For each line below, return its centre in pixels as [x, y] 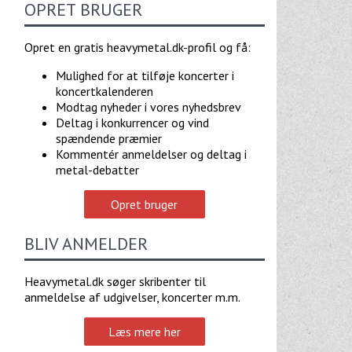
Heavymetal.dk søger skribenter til [115, 281]
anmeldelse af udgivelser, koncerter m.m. [132, 297]
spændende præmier [108, 138]
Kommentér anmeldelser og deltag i [151, 154]
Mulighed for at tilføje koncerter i [145, 75]
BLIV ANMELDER [86, 243]
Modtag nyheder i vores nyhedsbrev [148, 106]
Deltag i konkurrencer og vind [132, 122]
